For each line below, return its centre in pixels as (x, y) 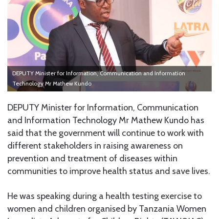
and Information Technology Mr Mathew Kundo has (106, 120)
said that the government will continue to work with (106, 133)
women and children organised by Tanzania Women (107, 208)
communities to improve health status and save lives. (109, 171)
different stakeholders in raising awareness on (95, 145)
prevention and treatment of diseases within (92, 158)
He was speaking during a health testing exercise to (105, 196)
